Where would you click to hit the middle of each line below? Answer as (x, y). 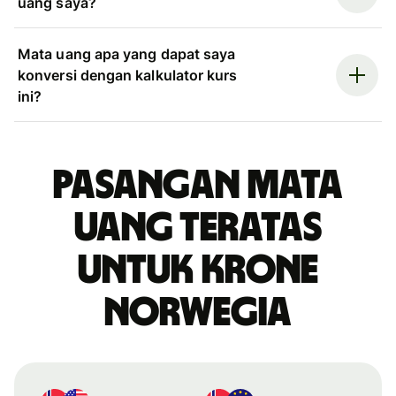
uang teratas (198, 228)
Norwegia (198, 312)
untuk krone (198, 270)
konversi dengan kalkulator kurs (128, 75)
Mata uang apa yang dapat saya (127, 53)
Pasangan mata (198, 185)
